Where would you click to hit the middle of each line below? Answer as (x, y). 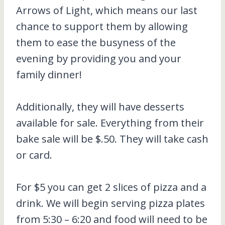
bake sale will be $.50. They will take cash (112, 139)
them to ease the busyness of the (96, 43)
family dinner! (49, 75)
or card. (34, 155)
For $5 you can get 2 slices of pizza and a (111, 187)
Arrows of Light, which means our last (107, 11)
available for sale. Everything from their (110, 123)
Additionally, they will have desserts (100, 107)
